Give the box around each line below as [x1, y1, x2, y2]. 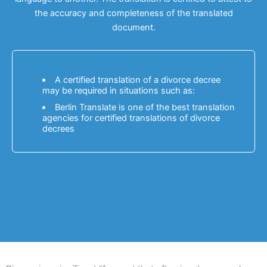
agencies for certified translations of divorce [42, 113, 220, 123]
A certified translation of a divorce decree [54, 74, 221, 85]
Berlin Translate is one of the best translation [54, 102, 235, 113]
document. [111, 22, 156, 33]
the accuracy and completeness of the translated [34, 8, 233, 18]
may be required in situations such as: [42, 85, 195, 96]
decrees [42, 123, 74, 134]
